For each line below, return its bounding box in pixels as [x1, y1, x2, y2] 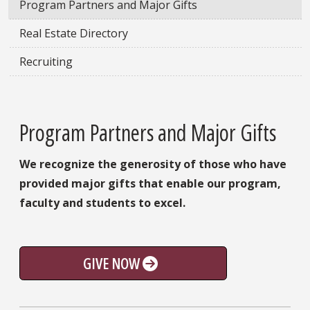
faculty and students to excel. [19, 194, 185, 210]
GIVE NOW [83, 252, 143, 273]
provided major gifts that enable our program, [19, 175, 281, 191]
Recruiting [19, 54, 73, 70]
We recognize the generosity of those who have [19, 156, 286, 172]
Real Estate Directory [19, 26, 128, 42]
